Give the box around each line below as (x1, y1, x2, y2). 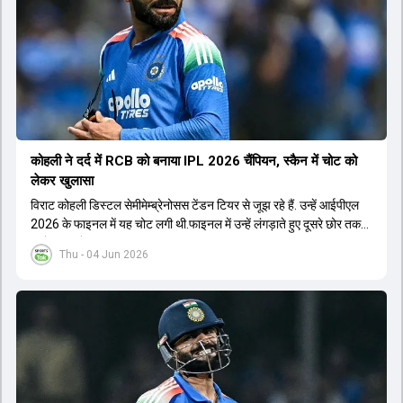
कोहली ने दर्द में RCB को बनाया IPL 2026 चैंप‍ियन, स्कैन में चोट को (31, 152, 137, 169)
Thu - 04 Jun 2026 (59, 247, 148, 261)
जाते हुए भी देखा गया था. (31, 235, 133, 250)
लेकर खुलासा (31, 172, 94, 189)
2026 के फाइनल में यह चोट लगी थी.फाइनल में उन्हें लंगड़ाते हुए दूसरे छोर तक (31, 216, 361, 231)
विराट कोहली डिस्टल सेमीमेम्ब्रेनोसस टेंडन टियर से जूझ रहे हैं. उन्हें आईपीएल (31, 197, 359, 212)
